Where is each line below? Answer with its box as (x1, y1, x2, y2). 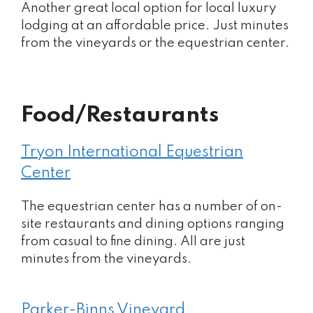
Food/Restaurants (21, 104, 219, 127)
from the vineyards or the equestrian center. (21, 36, 289, 50)
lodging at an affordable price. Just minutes (21, 18, 289, 32)
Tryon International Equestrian (21, 145, 243, 160)
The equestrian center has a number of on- (21, 200, 282, 213)
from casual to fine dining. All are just (21, 235, 245, 248)
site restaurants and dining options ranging (21, 217, 284, 231)
